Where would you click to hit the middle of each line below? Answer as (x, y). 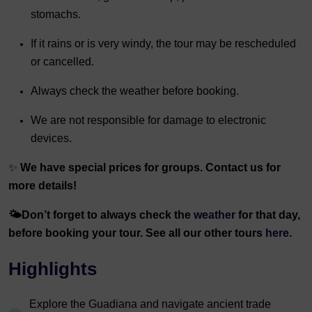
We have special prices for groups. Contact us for (150, 167)
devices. (51, 138)
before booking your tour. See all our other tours (137, 233)
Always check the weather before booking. (135, 91)
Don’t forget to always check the (108, 215)
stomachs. (56, 14)
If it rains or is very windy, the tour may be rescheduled (163, 44)
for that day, (269, 215)
